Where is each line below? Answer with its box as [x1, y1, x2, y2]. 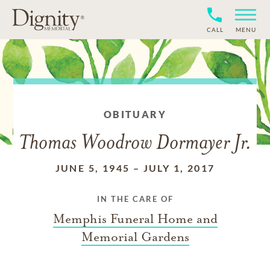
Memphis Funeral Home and [52, 211, 218, 227]
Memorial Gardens [81, 229, 189, 245]
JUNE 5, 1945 [55, 162, 130, 174]
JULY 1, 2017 [143, 162, 215, 174]
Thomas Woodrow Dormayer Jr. [18, 133, 252, 154]
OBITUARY [103, 108, 167, 120]
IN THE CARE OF [96, 194, 174, 204]
